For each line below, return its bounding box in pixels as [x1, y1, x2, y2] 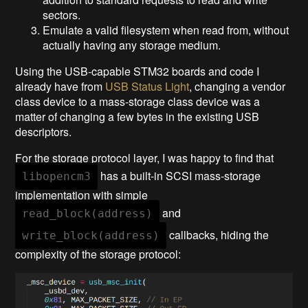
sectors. [43, 6, 81, 23]
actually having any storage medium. [43, 36, 221, 53]
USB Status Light [105, 78, 190, 94]
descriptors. [15, 123, 72, 140]
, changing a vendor [189, 78, 286, 94]
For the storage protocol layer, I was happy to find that [15, 149, 274, 166]
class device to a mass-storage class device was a [15, 93, 261, 109]
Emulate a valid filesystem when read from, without [43, 21, 289, 38]
